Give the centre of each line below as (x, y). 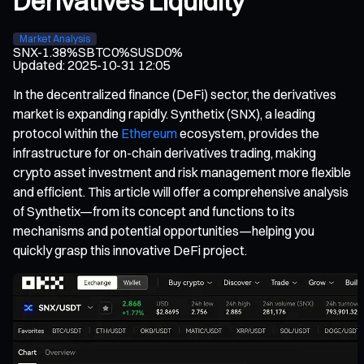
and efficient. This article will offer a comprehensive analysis (181, 191)
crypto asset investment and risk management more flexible (182, 172)
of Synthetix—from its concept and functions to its (154, 211)
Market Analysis (55, 38)
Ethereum (149, 133)
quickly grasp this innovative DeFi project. (130, 250)
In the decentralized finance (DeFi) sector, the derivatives (175, 94)
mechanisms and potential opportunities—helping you (164, 230)
